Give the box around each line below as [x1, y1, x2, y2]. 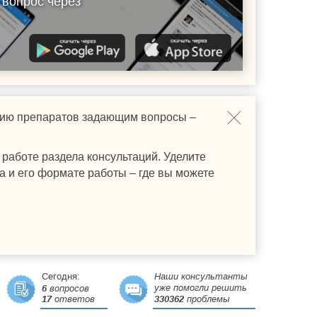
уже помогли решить [154, 282, 247, 293]
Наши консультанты [154, 271, 248, 282]
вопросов [47, 283, 89, 294]
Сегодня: [42, 271, 80, 282]
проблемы [184, 294, 230, 304]
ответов [52, 294, 95, 304]
